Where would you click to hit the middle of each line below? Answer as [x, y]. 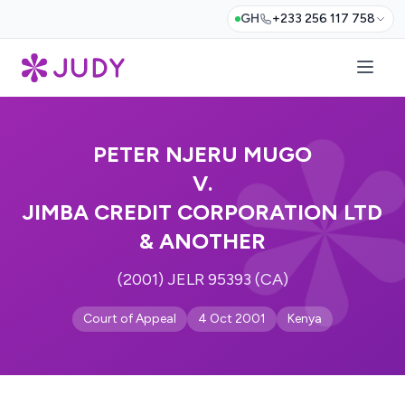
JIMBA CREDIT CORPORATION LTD [202, 212]
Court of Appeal [130, 319]
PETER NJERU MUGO [202, 154]
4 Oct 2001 [232, 319]
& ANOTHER [202, 241]
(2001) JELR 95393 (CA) [202, 279]
